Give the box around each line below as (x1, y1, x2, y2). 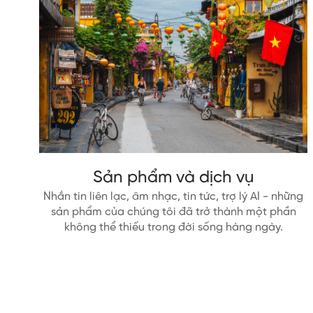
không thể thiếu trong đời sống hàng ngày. (64, 221, 283, 234)
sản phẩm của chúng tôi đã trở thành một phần (50, 206, 296, 219)
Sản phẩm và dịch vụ (92, 169, 254, 187)
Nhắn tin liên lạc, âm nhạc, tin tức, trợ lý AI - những (43, 191, 303, 203)
